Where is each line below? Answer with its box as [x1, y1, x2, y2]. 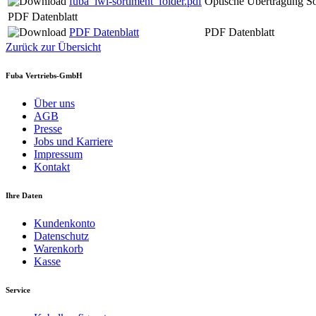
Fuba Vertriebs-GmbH [6, 71, 83, 80]
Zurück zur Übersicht [6, 40, 101, 53]
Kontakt [34, 160, 70, 173]
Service [6, 285, 30, 294]
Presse [34, 122, 62, 135]
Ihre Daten [6, 190, 42, 200]
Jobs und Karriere [34, 135, 113, 147]
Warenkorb [34, 242, 83, 255]
